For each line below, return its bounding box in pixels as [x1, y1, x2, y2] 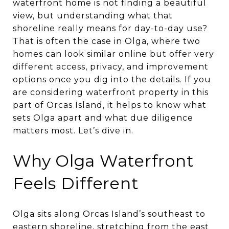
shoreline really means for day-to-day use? [13, 24, 208, 33]
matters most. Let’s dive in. [13, 126, 133, 135]
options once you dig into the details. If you [13, 75, 211, 84]
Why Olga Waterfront [13, 151, 194, 171]
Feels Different [13, 173, 139, 193]
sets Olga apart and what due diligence [13, 113, 193, 123]
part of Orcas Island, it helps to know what [13, 100, 207, 110]
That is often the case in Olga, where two [13, 36, 200, 46]
